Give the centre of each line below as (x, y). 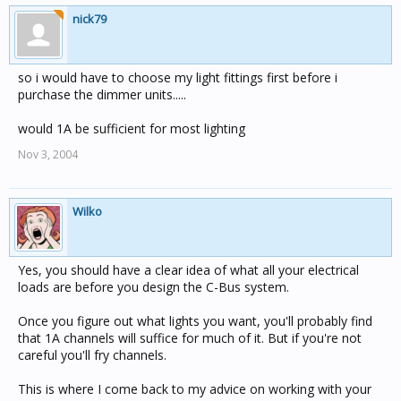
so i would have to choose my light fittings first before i (178, 77)
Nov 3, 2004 (48, 154)
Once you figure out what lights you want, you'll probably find (195, 321)
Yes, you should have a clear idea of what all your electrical (188, 270)
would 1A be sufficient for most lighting (132, 128)
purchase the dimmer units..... (102, 94)
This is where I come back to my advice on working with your (195, 389)
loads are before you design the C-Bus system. (154, 287)
